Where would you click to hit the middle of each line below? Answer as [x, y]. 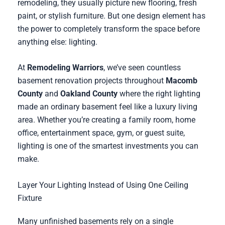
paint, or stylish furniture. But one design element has [111, 16]
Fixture [29, 198]
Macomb [181, 81]
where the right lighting [159, 94]
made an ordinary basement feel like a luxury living [107, 107]
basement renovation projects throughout [91, 81]
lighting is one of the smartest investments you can [108, 146]
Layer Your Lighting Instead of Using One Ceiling [103, 185]
